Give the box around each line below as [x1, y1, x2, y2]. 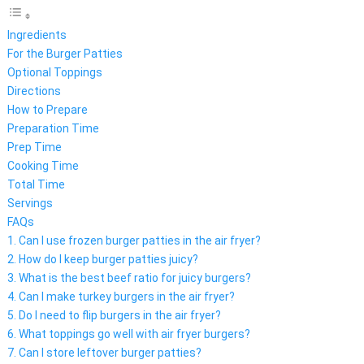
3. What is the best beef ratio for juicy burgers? [6, 271, 251, 285]
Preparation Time [6, 122, 99, 136]
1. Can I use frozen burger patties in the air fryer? [6, 234, 261, 248]
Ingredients [6, 28, 67, 42]
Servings [6, 197, 53, 210]
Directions [6, 84, 61, 98]
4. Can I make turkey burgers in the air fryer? [6, 290, 235, 304]
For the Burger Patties [6, 47, 123, 61]
